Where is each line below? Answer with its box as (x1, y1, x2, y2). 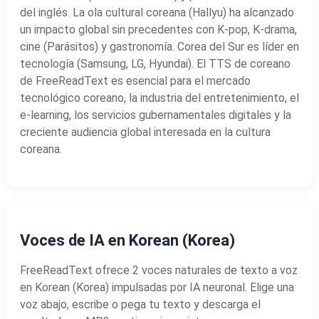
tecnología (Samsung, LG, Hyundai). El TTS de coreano (20, 56, 291, 70)
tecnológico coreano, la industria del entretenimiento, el (20, 90, 299, 105)
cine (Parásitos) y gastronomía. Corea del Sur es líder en (20, 39, 299, 53)
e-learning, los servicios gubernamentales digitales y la (20, 108, 291, 122)
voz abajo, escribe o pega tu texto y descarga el (20, 297, 261, 311)
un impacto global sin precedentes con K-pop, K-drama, (20, 22, 297, 36)
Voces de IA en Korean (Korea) (20, 231, 235, 249)
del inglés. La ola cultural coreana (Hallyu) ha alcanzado (20, 5, 294, 19)
